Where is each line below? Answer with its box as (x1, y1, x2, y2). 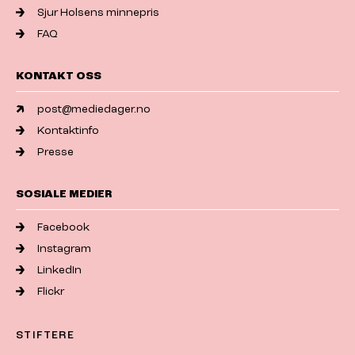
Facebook (37, 221, 90, 234)
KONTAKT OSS (16, 70, 101, 82)
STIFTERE (16, 329, 75, 342)
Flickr (37, 285, 65, 298)
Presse (37, 146, 74, 158)
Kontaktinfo (37, 124, 100, 137)
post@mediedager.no (37, 103, 151, 116)
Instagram (37, 242, 92, 255)
